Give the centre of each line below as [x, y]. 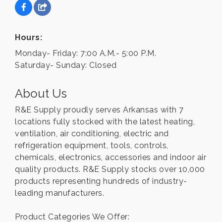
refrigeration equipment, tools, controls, [92, 146]
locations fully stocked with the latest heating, [105, 122]
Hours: [28, 38]
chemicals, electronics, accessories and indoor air [111, 158]
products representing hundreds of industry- [101, 181]
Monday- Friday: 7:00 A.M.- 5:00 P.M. [85, 54]
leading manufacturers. [59, 193]
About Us [41, 94]
